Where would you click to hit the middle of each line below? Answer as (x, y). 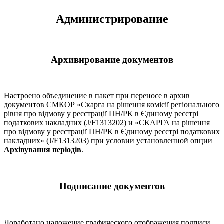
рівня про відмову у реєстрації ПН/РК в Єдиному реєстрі (101, 114)
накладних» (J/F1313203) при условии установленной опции (108, 141)
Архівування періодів (43, 150)
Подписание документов (112, 186)
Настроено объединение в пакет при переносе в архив (97, 96)
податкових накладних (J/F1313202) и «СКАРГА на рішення (107, 123)
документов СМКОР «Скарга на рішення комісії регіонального (112, 105)
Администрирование (112, 19)
